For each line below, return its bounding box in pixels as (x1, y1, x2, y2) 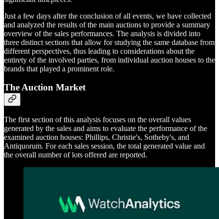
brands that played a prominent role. (4, 64, 114, 73)
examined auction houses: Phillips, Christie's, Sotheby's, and (4, 132, 189, 141)
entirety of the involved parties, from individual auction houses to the (4, 55, 215, 64)
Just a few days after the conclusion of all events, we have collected (4, 11, 211, 20)
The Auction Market (4, 82, 86, 93)
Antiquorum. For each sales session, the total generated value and (4, 141, 205, 150)
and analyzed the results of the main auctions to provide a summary (4, 20, 210, 29)
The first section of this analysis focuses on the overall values (4, 115, 191, 124)
